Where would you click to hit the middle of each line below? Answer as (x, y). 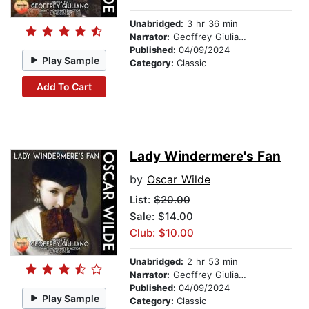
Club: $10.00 (162, 233)
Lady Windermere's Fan (205, 157)
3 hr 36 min (211, 24)
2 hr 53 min (211, 262)
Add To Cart (64, 86)
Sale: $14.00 (161, 217)
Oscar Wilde (179, 180)
